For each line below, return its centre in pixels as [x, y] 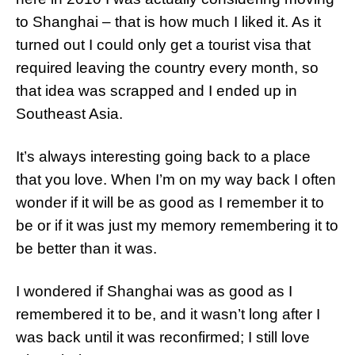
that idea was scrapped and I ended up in [157, 91]
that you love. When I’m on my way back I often [176, 179]
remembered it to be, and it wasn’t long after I [168, 314]
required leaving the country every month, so [167, 68]
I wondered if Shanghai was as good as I [154, 291]
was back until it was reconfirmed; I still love [163, 337]
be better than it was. [86, 248]
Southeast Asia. [69, 114]
